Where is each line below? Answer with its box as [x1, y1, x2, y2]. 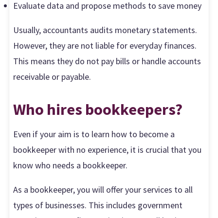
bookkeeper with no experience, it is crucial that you [13, 144, 202, 155]
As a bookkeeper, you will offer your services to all [13, 183, 193, 195]
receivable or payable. [13, 71, 91, 82]
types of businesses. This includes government [13, 199, 183, 211]
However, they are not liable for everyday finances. [13, 39, 197, 51]
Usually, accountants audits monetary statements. [13, 24, 198, 36]
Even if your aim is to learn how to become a [13, 128, 175, 140]
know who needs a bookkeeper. [13, 159, 128, 171]
